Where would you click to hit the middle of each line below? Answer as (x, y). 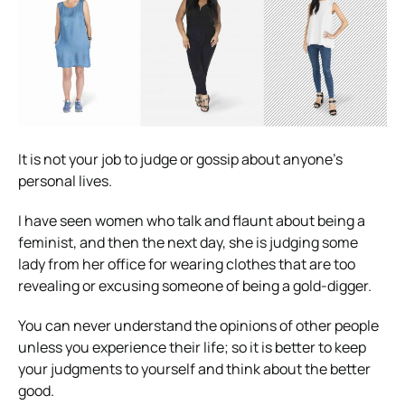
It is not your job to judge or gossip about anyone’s (180, 160)
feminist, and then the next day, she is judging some (188, 243)
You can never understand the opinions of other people (198, 326)
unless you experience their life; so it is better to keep (192, 348)
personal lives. (65, 181)
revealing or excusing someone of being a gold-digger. (195, 286)
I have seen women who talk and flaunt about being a (192, 221)
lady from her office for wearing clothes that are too (187, 264)
